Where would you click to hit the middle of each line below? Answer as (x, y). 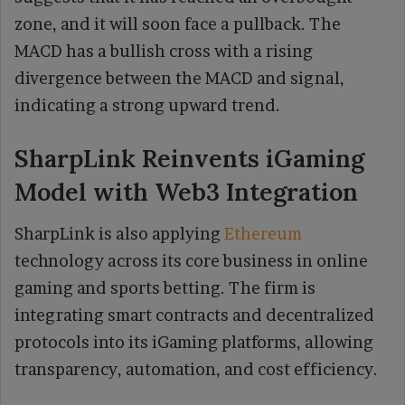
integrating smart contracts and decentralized (194, 316)
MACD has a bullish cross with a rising (164, 51)
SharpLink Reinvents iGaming (189, 158)
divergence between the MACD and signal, (179, 78)
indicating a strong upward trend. (147, 105)
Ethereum (263, 234)
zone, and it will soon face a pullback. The (178, 24)
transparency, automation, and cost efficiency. (196, 370)
